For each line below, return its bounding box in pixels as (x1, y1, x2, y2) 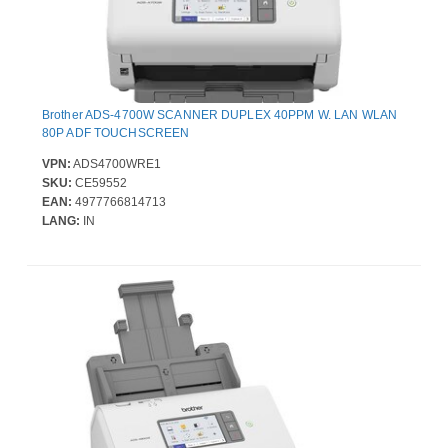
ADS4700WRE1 (71, 157, 161, 172)
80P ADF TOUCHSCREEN (42, 126, 190, 141)
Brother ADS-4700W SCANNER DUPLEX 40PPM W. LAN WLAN (42, 108, 397, 123)
